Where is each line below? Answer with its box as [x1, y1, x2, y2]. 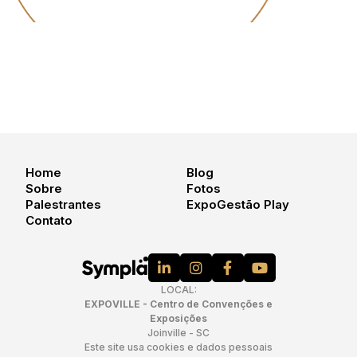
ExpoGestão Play [186, 196, 289, 212]
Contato [25, 212, 73, 228]
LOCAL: [160, 283, 197, 296]
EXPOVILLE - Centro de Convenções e [84, 297, 273, 310]
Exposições [150, 312, 207, 324]
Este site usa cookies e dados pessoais [84, 340, 273, 353]
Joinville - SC [147, 326, 210, 339]
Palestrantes [25, 196, 101, 212]
